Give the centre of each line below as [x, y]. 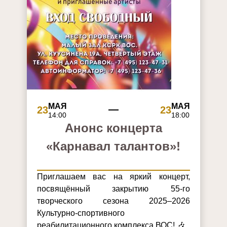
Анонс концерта [113, 128]
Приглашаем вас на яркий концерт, [113, 176]
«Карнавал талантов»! [113, 146]
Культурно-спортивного [81, 213]
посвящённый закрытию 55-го [113, 188]
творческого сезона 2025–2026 [113, 201]
